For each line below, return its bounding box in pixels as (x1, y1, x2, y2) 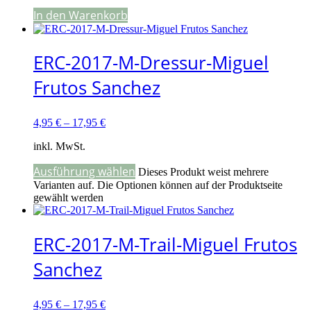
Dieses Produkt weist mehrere (138, 166, 269, 178)
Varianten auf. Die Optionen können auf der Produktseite (33, 179, 283, 192)
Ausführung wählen (33, 164, 135, 180)
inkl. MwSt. (33, 140, 85, 153)
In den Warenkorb (33, 7, 128, 23)
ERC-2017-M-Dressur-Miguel (33, 50, 269, 76)
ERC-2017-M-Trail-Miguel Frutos (33, 231, 297, 257)
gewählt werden (33, 192, 103, 204)
